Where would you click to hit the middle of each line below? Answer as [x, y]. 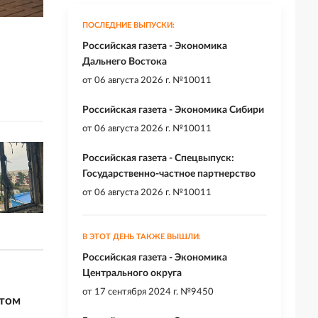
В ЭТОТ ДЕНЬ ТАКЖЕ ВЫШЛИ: [142, 237]
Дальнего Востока [125, 62]
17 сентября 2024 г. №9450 [154, 292]
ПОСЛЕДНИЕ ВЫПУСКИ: [128, 26]
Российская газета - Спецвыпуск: [158, 159]
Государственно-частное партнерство [169, 174]
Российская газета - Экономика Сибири [173, 110]
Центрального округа [132, 274]
